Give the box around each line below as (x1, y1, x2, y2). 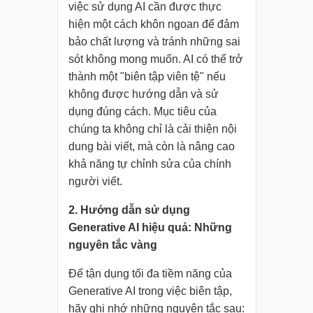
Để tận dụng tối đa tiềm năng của (68, 268, 232, 280)
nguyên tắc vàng (68, 239, 157, 252)
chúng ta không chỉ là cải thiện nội (68, 123, 237, 136)
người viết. (68, 175, 122, 188)
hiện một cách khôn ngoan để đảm (68, 18, 239, 31)
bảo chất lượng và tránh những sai (68, 36, 240, 48)
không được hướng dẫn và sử (68, 88, 219, 101)
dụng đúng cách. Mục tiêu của (68, 105, 217, 118)
